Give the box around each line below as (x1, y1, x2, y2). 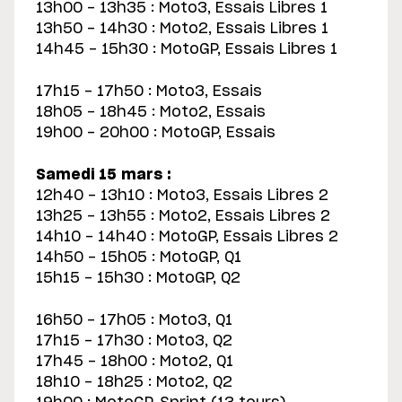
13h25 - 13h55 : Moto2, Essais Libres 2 (36, 209, 330, 224)
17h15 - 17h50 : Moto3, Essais (36, 84, 262, 100)
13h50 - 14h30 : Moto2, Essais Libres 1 (36, 22, 328, 37)
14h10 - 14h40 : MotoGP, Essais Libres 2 (36, 230, 338, 245)
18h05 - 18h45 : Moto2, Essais (36, 105, 266, 120)
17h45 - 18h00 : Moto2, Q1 (36, 354, 233, 370)
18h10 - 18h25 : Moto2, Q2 (36, 375, 232, 390)
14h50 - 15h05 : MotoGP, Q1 (36, 250, 241, 266)
